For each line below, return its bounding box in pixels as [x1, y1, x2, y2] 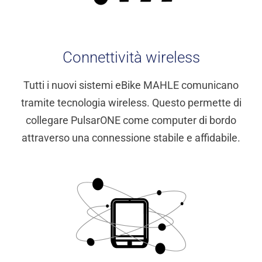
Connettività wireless [62, 49, 200, 67]
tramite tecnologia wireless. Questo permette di [20, 96, 242, 109]
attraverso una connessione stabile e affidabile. [22, 132, 240, 144]
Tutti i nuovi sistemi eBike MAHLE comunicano [23, 79, 239, 92]
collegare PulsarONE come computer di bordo [26, 114, 236, 127]
